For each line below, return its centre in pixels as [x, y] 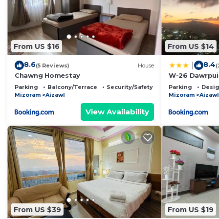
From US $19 [191, 209]
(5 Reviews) [53, 65]
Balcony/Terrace [72, 87]
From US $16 [37, 46]
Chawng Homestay [48, 76]
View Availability [117, 112]
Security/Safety [130, 87]
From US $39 [37, 209]
